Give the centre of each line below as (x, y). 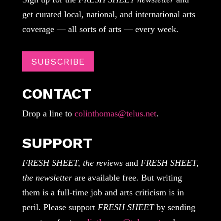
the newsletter (47, 177)
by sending (174, 207)
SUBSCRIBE (58, 61)
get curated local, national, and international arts (109, 15)
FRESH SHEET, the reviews (72, 163)
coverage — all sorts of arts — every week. (100, 29)
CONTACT (56, 93)
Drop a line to (47, 113)
